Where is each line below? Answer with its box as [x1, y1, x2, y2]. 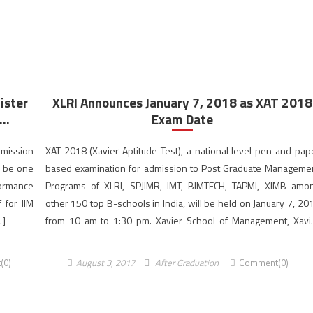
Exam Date [152, 109, 214, 129]
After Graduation [155, 256, 219, 270]
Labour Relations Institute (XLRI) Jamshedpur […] [45, 231, 247, 245]
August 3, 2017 [76, 256, 136, 270]
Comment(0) [239, 256, 289, 270]
